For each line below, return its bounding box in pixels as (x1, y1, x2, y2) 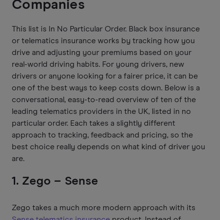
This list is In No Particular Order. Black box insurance (12, 25, 200, 33)
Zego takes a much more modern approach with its (12, 203, 195, 212)
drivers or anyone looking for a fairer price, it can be (12, 72, 198, 80)
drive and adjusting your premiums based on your (12, 48, 192, 56)
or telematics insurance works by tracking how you (12, 36, 195, 45)
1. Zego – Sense (12, 175, 99, 187)
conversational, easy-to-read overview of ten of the (12, 95, 196, 104)
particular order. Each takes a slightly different (12, 119, 175, 127)
